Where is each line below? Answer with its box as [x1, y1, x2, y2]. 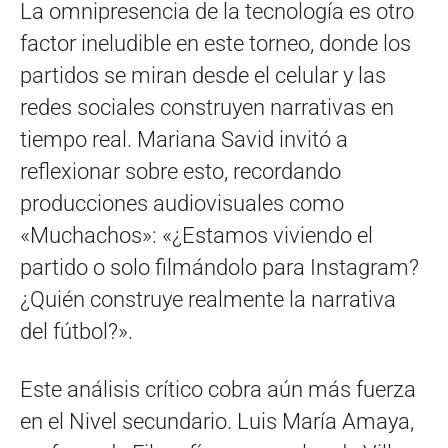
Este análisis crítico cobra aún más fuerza [20, 377, 416, 403]
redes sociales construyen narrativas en [20, 95, 394, 121]
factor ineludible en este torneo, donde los [20, 31, 411, 57]
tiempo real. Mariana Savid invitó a [20, 127, 348, 153]
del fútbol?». [20, 319, 133, 345]
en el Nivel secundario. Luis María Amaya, [20, 409, 414, 435]
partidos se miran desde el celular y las [20, 63, 386, 89]
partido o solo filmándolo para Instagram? [20, 255, 419, 281]
